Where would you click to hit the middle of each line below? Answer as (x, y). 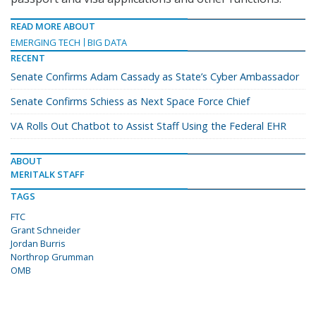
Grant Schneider (45, 230)
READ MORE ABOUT (53, 26)
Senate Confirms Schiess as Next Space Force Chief (130, 101)
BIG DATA (107, 42)
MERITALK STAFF (48, 174)
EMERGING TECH (45, 42)
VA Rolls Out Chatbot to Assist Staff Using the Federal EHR (148, 126)
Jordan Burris (38, 243)
